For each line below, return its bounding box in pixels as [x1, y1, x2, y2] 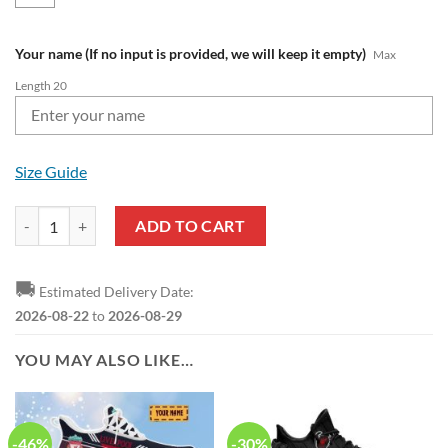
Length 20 [15, 77, 67, 93]
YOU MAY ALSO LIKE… [15, 350, 194, 370]
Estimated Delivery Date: [36, 283, 194, 301]
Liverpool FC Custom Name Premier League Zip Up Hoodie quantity [14, 208, 433, 226]
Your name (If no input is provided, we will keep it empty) [15, 44, 366, 62]
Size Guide [15, 162, 87, 182]
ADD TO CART [135, 216, 246, 236]
